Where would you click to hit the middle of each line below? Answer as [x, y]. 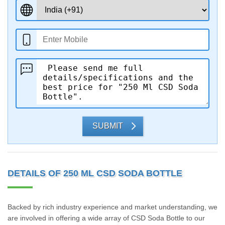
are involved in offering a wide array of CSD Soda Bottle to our [106, 218]
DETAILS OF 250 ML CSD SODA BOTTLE [95, 173]
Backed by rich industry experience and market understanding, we [113, 207]
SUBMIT [107, 126]
